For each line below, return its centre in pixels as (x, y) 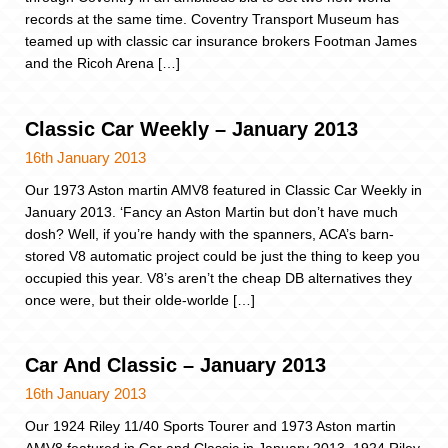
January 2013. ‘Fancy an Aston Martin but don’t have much (211, 211)
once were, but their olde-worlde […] (140, 299)
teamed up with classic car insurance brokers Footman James (221, 41)
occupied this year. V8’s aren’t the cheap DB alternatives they (218, 277)
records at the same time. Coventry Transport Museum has (212, 19)
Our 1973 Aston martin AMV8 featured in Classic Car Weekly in (223, 189)
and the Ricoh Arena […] (102, 63)
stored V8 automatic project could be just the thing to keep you (222, 255)
